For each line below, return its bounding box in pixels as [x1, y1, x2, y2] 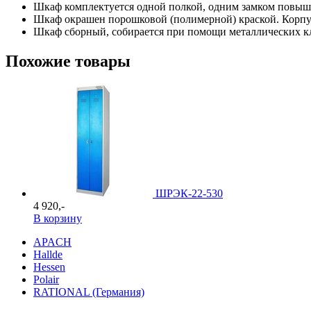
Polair [33, 273, 59, 285]
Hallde [33, 248, 62, 260]
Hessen [33, 260, 65, 273]
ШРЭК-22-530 [155, 187, 223, 199]
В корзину [33, 212, 82, 224]
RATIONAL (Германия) [33, 285, 144, 298]
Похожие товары [6, 51, 131, 70]
